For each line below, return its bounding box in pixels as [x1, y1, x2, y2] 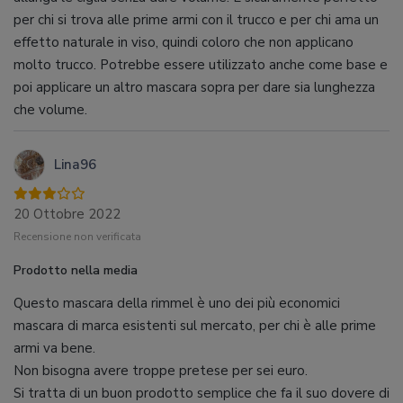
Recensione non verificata [13, 229, 141, 244]
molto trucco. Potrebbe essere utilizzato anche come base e [13, 56, 388, 74]
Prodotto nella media [13, 262, 138, 279]
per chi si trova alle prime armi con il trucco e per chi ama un [13, 11, 379, 29]
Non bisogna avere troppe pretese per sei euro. [13, 362, 308, 380]
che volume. [13, 101, 87, 119]
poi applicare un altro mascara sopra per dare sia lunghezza [13, 78, 375, 96]
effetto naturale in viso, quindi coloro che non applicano [13, 33, 354, 51]
